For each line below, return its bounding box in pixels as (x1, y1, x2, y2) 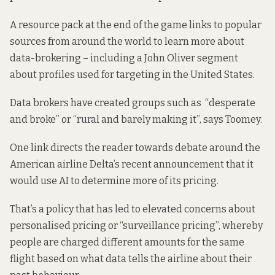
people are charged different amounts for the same (10, 236, 244, 249)
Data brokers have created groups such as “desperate (10, 96, 255, 109)
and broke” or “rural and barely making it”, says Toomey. (10, 113, 262, 125)
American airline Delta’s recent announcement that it (10, 158, 254, 171)
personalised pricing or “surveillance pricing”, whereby (10, 220, 263, 232)
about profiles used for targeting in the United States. (10, 68, 255, 80)
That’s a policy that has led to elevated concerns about (10, 203, 255, 215)
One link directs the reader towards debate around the (10, 142, 260, 154)
